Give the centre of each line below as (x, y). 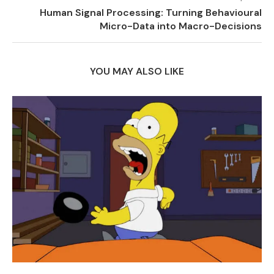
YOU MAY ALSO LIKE (137, 71)
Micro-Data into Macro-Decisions (181, 26)
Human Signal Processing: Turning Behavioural (151, 13)
